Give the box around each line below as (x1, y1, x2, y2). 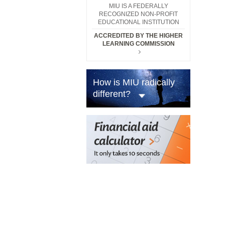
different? (93, 89, 131, 99)
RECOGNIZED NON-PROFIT (99, 11, 178, 18)
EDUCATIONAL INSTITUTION (97, 19, 179, 26)
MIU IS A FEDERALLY (108, 3, 168, 10)
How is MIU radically (93, 77, 175, 87)
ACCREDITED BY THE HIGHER (94, 32, 183, 39)
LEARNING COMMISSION (102, 40, 175, 47)
